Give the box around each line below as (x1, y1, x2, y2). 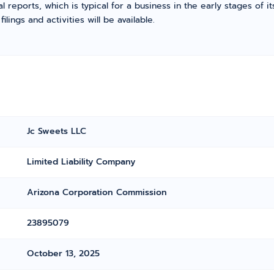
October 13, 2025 (27, 247, 100, 260)
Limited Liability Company (27, 155, 136, 168)
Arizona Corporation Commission (27, 186, 168, 199)
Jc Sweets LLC (27, 125, 87, 138)
